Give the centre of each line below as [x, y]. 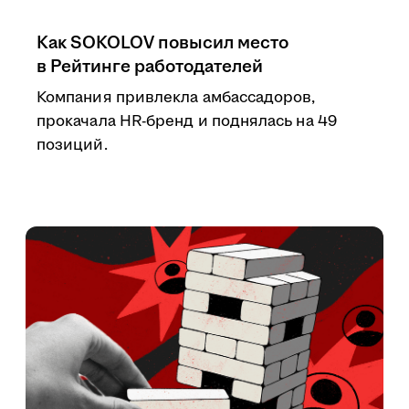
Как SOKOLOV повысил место [163, 43]
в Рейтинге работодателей [150, 67]
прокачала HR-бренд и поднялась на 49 [187, 121]
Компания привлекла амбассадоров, [176, 98]
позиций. [72, 145]
